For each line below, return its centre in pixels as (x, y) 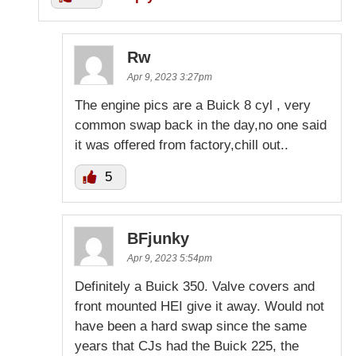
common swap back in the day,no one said (201, 126)
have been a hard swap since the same (191, 327)
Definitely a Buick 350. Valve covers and (195, 287)
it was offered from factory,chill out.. (182, 145)
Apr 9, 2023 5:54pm (170, 259)
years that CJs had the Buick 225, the (187, 346)
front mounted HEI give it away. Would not (199, 307)
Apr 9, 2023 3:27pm (170, 77)
